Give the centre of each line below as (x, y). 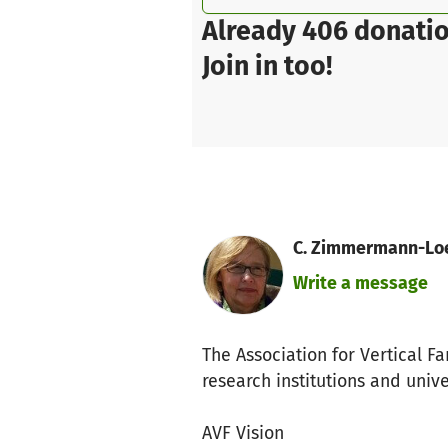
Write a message (360, 282)
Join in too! (267, 66)
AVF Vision (243, 432)
